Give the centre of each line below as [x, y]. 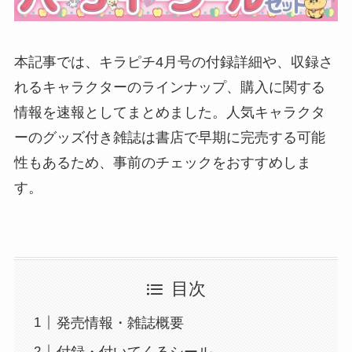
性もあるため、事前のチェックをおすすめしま [162, 163]
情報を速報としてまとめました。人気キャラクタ [169, 113]
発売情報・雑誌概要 [120, 323]
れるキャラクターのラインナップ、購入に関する [169, 88]
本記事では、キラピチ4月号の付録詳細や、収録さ [173, 62]
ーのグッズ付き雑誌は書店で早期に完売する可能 [169, 138]
